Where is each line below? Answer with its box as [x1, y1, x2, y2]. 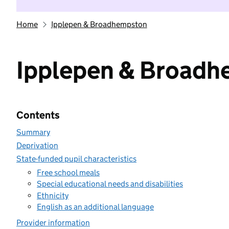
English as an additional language [37, 202, 154, 212]
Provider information [16, 218, 90, 227]
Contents [16, 109, 60, 121]
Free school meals [37, 167, 100, 177]
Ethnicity [37, 190, 68, 200]
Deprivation [16, 141, 58, 150]
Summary [16, 127, 50, 137]
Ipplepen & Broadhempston [51, 19, 147, 29]
